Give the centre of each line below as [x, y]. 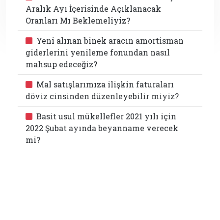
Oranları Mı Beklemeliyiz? [78, 20]
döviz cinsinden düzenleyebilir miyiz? [102, 96]
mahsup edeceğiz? [61, 64]
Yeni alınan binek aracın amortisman [110, 40]
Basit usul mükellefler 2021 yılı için [106, 116]
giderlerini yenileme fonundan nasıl [98, 52]
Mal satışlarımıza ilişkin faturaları [105, 84]
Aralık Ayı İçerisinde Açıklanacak [93, 8]
